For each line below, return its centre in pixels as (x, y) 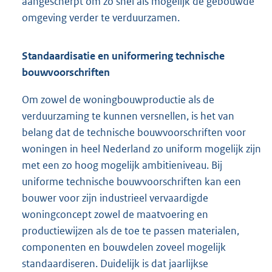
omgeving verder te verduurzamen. (101, 18)
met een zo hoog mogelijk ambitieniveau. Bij (122, 165)
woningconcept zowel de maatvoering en (115, 215)
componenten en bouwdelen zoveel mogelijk (124, 247)
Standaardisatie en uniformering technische (123, 56)
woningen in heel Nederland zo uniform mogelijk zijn (141, 149)
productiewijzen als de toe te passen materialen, (131, 231)
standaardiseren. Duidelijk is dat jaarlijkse (115, 264)
